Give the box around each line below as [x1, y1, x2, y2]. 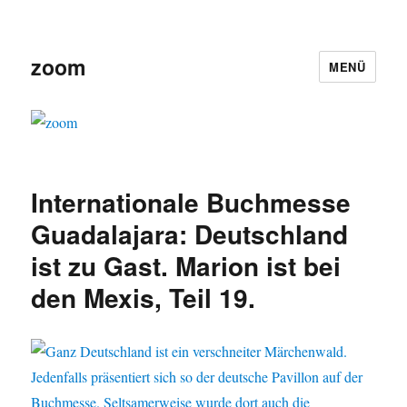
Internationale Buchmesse [31, 184, 352, 222]
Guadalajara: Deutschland [31, 215, 349, 253]
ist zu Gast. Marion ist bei [31, 247, 342, 285]
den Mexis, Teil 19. [31, 279, 256, 317]
